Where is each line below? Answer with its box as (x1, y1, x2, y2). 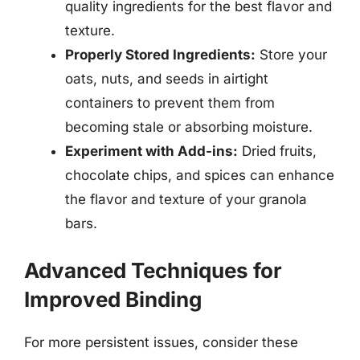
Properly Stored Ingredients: (65, 47, 256, 63)
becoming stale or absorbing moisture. (65, 119, 313, 135)
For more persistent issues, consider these (24, 333, 298, 350)
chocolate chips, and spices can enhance (65, 167, 334, 183)
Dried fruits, (238, 143, 317, 159)
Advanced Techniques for (24, 257, 282, 283)
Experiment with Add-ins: (65, 143, 238, 159)
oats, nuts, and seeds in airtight (65, 71, 268, 87)
